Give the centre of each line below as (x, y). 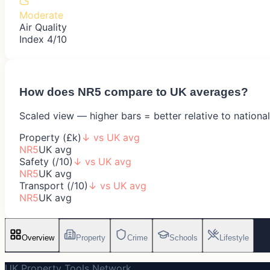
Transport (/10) (54, 186)
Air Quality (43, 27)
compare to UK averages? (175, 92)
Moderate (41, 15)
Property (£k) (50, 138)
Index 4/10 (43, 39)
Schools (184, 238)
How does (49, 92)
